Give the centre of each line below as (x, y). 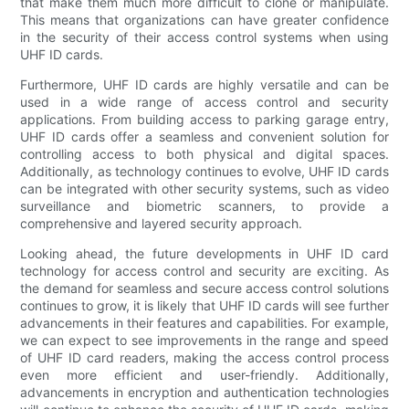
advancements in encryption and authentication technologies (204, 392)
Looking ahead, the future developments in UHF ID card (204, 253)
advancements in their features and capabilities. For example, (204, 322)
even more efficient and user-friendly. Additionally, (204, 374)
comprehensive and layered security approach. (162, 223)
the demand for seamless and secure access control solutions (204, 288)
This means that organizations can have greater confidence (204, 19)
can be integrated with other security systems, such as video (204, 188)
